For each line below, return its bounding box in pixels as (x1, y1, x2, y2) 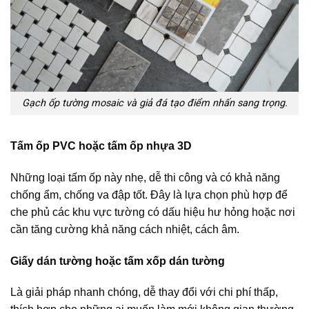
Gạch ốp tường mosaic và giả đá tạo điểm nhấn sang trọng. (21, 97, 288, 110)
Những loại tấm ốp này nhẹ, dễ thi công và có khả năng (10, 171, 280, 183)
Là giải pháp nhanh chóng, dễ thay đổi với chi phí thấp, (10, 286, 278, 299)
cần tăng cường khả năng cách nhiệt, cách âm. (10, 223, 239, 235)
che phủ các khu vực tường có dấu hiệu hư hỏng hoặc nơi (10, 206, 295, 218)
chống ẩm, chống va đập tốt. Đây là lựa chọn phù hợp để (10, 188, 288, 201)
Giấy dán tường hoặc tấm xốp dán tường (10, 255, 225, 267)
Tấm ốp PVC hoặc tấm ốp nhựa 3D (10, 140, 192, 152)
